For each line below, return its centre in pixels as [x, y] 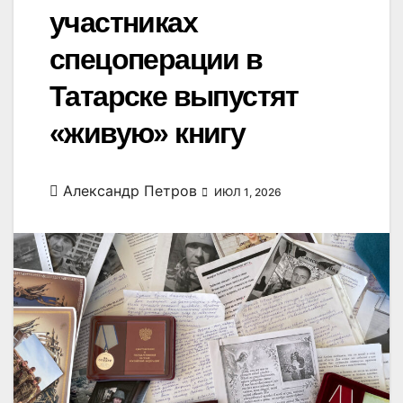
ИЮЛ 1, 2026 [246, 193]
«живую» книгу [148, 134]
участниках [123, 23]
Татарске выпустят [174, 97]
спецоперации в [156, 60]
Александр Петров [130, 191]
